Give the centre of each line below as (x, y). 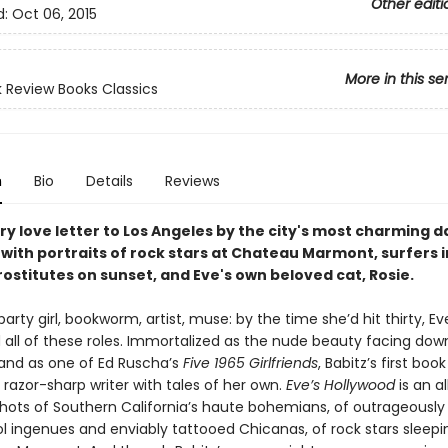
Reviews (192, 181)
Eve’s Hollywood (340, 385)
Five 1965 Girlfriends (250, 363)
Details (109, 181)
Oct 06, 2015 (54, 14)
